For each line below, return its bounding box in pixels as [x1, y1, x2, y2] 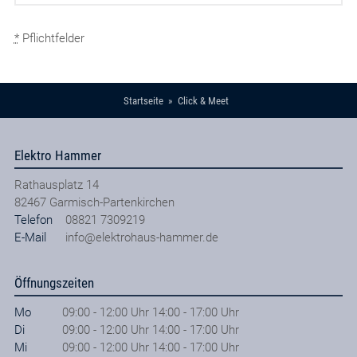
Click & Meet [178, 95, 229, 108]
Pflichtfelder [18, 30, 84, 45]
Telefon [14, 212, 53, 227]
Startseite [123, 95, 163, 108]
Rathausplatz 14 [14, 177, 99, 192]
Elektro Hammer [14, 147, 101, 163]
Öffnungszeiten [14, 274, 94, 291]
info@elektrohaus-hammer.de [65, 229, 218, 245]
